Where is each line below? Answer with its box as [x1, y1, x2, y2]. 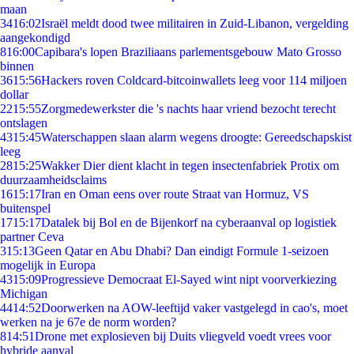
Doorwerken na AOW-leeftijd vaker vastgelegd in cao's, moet [41, 301, 348, 314]
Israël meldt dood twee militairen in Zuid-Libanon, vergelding [41, 17, 348, 30]
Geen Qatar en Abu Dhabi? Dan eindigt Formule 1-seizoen [35, 244, 329, 258]
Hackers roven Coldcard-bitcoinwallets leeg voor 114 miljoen [41, 73, 347, 87]
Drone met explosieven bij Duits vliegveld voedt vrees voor [35, 330, 331, 343]
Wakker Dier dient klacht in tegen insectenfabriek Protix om [41, 159, 339, 172]
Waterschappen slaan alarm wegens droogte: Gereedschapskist [41, 130, 352, 144]
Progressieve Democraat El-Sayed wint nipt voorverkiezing [41, 273, 337, 286]
